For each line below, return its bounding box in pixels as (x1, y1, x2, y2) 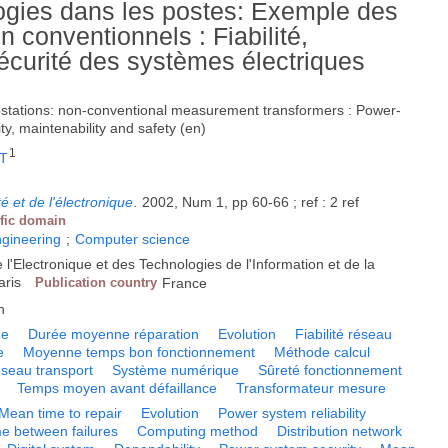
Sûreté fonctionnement (258, 362, 403, 379)
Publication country (35, 275, 158, 291)
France (162, 275, 208, 292)
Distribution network (277, 423, 403, 440)
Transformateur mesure (236, 380, 387, 397)
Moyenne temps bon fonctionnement (23, 344, 256, 361)
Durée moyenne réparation (28, 326, 200, 343)
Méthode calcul (274, 344, 371, 361)
